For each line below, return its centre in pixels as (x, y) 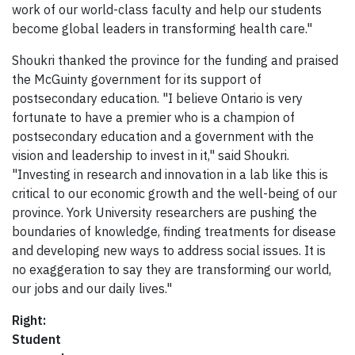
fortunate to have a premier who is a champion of (153, 118)
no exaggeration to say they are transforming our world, (172, 270)
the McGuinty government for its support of (137, 80)
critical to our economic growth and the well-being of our (174, 194)
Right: (29, 321)
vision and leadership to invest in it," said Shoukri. (151, 156)
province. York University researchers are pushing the (164, 213)
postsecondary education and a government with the (163, 137)
